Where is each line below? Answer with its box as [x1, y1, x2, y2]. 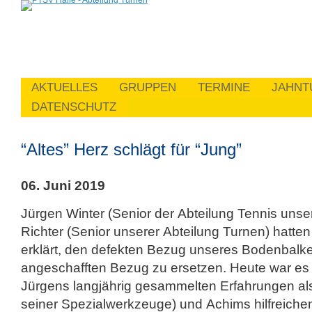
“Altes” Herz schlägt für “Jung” [21, 140, 242, 159]
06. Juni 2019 [21, 178, 105, 193]
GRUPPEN [119, 81, 176, 94]
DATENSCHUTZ [31, 100, 116, 114]
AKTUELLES [31, 81, 97, 94]
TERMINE [198, 81, 250, 94]
